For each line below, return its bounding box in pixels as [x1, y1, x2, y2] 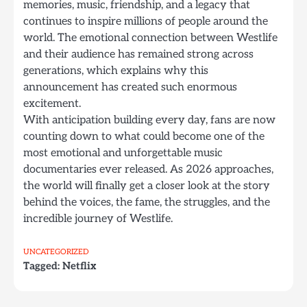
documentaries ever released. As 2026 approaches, [23, 162, 273, 176]
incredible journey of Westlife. [23, 212, 173, 225]
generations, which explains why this [23, 64, 208, 77]
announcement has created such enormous [23, 80, 237, 94]
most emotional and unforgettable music [23, 146, 223, 160]
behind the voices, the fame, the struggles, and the [23, 195, 270, 209]
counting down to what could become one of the [23, 130, 265, 143]
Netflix [62, 260, 97, 273]
